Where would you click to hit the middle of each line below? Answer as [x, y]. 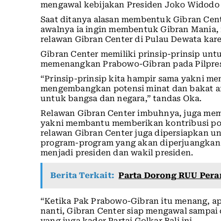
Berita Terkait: [82, 176]
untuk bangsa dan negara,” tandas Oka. [121, 99]
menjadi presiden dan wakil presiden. [117, 153]
